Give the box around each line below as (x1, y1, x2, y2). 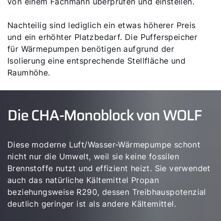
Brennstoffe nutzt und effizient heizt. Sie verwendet (7, 163, 211, 173)
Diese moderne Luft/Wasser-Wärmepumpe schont (7, 140, 201, 149)
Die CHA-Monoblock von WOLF (7, 104, 202, 127)
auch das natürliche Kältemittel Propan (7, 175, 159, 185)
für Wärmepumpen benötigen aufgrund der (7, 44, 175, 54)
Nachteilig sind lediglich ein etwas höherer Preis (7, 20, 196, 30)
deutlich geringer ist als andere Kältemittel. (7, 199, 176, 209)
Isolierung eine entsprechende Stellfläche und (7, 56, 185, 66)
